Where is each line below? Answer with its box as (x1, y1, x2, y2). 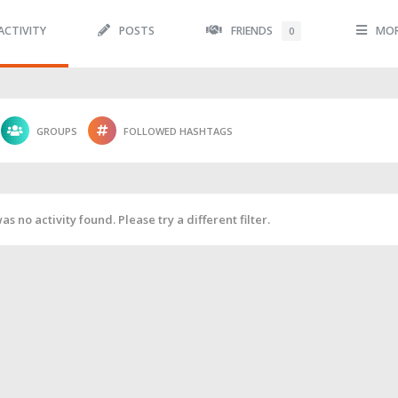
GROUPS (36, 124, 77, 138)
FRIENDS (231, 23, 275, 38)
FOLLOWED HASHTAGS (123, 124, 233, 138)
